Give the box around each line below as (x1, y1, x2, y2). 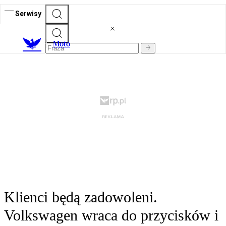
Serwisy (15, 9, 41, 18)
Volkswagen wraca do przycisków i (4, 207, 218, 224)
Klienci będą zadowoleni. (4, 189, 157, 206)
